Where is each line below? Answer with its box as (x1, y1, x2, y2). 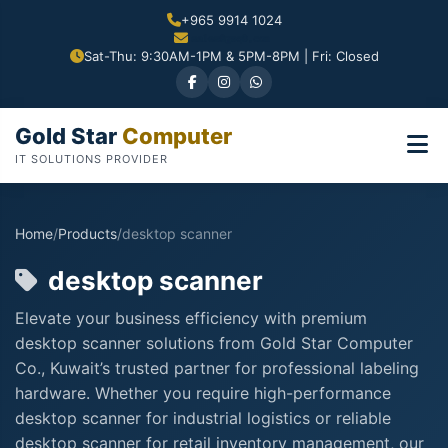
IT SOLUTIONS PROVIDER (15, 151, 168, 166)
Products (58, 224, 117, 242)
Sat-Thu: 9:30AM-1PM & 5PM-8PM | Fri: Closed (83, 47, 379, 64)
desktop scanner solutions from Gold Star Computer (15, 332, 413, 353)
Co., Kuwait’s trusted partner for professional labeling (15, 357, 419, 378)
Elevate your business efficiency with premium (15, 307, 367, 328)
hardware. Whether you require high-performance (15, 382, 391, 403)
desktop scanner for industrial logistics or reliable (15, 407, 391, 428)
